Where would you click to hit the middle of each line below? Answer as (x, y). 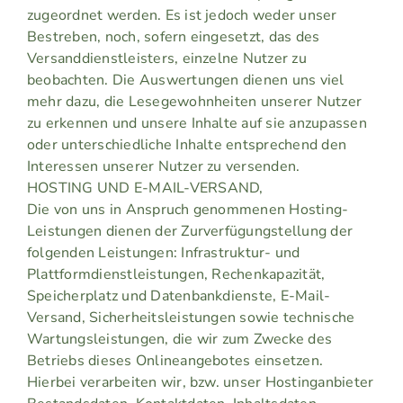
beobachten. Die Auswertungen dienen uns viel (185, 81)
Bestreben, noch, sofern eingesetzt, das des (173, 37)
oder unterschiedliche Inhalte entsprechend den (187, 145)
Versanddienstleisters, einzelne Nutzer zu (166, 59)
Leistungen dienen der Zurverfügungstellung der (190, 232)
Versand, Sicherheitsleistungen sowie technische (191, 318)
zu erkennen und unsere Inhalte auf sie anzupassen (197, 124)
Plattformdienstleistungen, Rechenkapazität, (176, 275)
